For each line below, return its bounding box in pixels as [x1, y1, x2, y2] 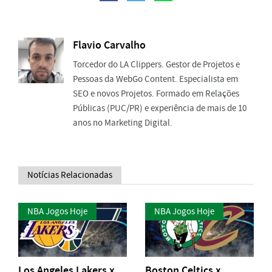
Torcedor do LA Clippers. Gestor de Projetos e [73, 58, 240, 70]
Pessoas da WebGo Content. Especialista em [73, 72, 238, 85]
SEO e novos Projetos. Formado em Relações [73, 87, 239, 100]
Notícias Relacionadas [27, 168, 112, 181]
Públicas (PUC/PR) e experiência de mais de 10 [73, 101, 246, 114]
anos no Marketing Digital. [73, 116, 172, 129]
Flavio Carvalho [73, 38, 146, 52]
